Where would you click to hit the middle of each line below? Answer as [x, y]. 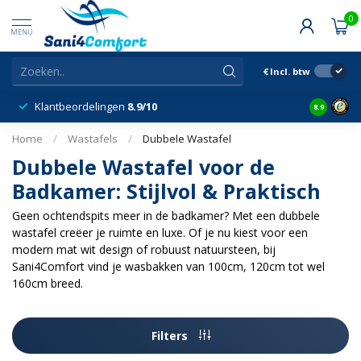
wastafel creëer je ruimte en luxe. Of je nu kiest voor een [160, 232]
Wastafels [93, 139]
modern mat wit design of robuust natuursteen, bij [144, 249]
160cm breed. [48, 283]
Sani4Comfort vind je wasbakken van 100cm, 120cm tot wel [168, 266]
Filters [171, 335]
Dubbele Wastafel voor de [143, 167]
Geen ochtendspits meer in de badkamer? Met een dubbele [166, 216]
